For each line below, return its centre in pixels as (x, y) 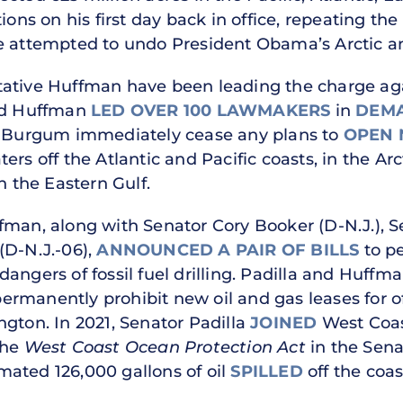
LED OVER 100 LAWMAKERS (211, 111)
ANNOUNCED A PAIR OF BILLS (228, 250)
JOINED (284, 322)
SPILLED (267, 371)
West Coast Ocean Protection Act (165, 347)
